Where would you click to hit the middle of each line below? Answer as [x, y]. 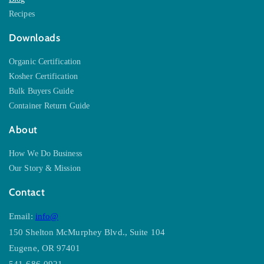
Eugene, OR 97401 [45, 248]
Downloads [35, 38]
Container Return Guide [49, 106]
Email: [22, 217]
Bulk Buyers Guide [41, 91]
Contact [27, 192]
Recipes [22, 14]
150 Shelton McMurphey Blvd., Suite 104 [87, 232]
